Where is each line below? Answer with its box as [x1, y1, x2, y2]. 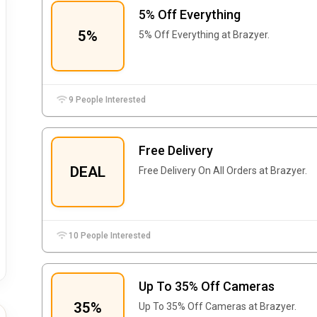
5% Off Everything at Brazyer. [139, 29, 270, 40]
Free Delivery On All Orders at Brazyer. [139, 165, 307, 176]
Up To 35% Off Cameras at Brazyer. [139, 301, 296, 312]
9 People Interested [67, 95, 146, 105]
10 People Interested [67, 231, 151, 241]
